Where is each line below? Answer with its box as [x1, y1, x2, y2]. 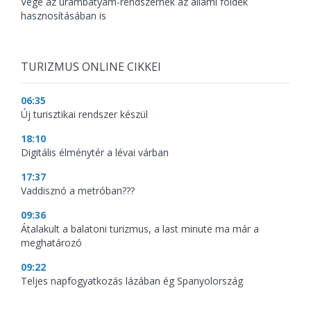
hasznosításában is [21, 9, 106, 22]
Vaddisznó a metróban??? [21, 184, 135, 197]
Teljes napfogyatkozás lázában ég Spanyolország [21, 274, 243, 287]
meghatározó [21, 236, 82, 249]
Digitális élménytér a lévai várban [21, 146, 169, 159]
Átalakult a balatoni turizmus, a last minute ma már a [21, 222, 259, 235]
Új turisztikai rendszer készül [21, 108, 148, 121]
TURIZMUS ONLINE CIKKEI [21, 59, 161, 74]
